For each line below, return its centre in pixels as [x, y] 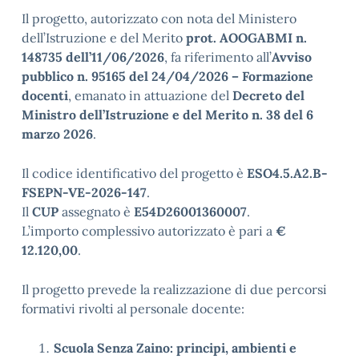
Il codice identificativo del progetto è [134, 173]
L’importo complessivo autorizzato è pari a [149, 231]
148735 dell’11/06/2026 [93, 57]
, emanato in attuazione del [150, 95]
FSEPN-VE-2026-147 [84, 192]
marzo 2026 [57, 134]
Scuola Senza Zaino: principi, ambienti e [175, 348]
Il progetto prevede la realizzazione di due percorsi [174, 289]
